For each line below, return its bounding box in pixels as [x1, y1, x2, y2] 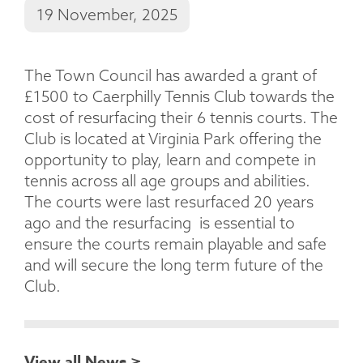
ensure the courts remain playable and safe [24, 233, 327, 254]
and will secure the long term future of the [24, 254, 323, 275]
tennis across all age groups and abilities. [24, 170, 310, 190]
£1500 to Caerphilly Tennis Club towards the [24, 86, 335, 106]
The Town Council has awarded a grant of [24, 65, 317, 85]
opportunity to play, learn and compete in [24, 149, 316, 169]
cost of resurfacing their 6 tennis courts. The [24, 107, 338, 127]
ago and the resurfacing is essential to [24, 212, 295, 233]
